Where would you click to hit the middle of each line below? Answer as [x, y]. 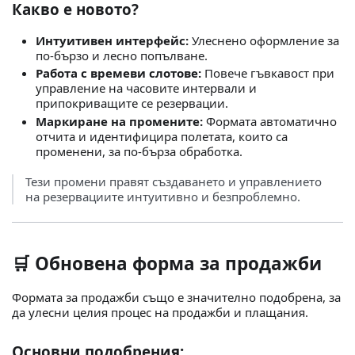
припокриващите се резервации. [132, 103]
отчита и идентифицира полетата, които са [162, 137]
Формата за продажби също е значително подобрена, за [176, 297]
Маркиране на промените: [119, 122]
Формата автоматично [270, 122]
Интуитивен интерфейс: [112, 40]
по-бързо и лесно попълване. [122, 55]
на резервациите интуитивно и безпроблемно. [163, 196]
